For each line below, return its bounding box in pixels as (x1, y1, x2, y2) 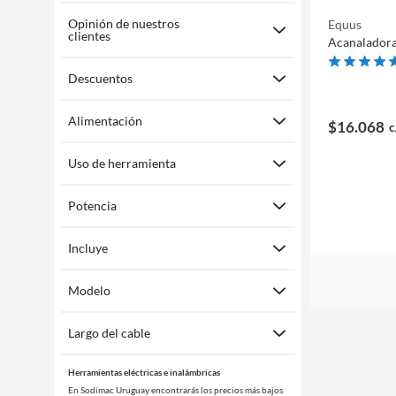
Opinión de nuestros (68, 16, 179, 31)
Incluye (68, 240, 108, 255)
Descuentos (68, 71, 133, 86)
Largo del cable (68, 325, 150, 340)
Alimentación (68, 113, 142, 128)
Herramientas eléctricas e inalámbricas (68, 367, 220, 377)
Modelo (68, 283, 110, 298)
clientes (68, 28, 110, 43)
